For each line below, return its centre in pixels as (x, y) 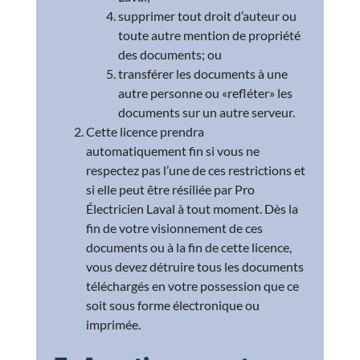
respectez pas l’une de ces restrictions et (196, 170)
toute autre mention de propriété (210, 35)
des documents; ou (170, 55)
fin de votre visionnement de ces (175, 228)
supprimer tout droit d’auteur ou (208, 16)
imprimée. (114, 325)
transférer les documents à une (203, 74)
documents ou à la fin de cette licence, (189, 247)
